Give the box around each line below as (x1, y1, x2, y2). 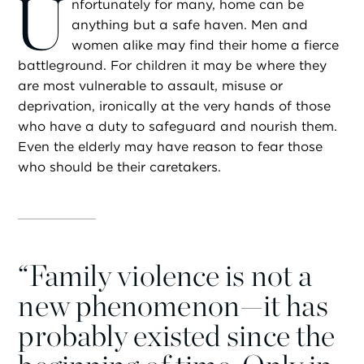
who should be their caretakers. (18, 158, 222, 175)
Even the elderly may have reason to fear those (18, 138, 323, 154)
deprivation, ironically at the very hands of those (18, 97, 331, 114)
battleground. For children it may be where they (18, 57, 327, 73)
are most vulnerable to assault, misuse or (18, 77, 284, 93)
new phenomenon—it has (18, 288, 328, 324)
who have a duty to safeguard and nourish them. (18, 118, 338, 134)
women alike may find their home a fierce (71, 37, 339, 53)
